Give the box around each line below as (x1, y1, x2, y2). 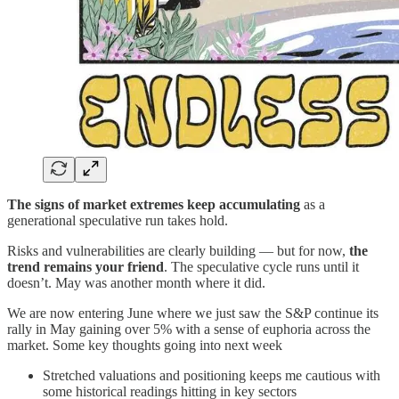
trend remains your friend (7, 258, 164, 274)
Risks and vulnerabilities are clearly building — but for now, (7, 242, 349, 258)
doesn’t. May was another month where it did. (7, 274, 265, 290)
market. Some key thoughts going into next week (7, 337, 282, 353)
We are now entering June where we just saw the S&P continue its (7, 305, 379, 321)
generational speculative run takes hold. (7, 212, 228, 228)
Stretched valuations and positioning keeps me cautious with (43, 367, 380, 383)
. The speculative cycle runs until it (164, 258, 359, 274)
